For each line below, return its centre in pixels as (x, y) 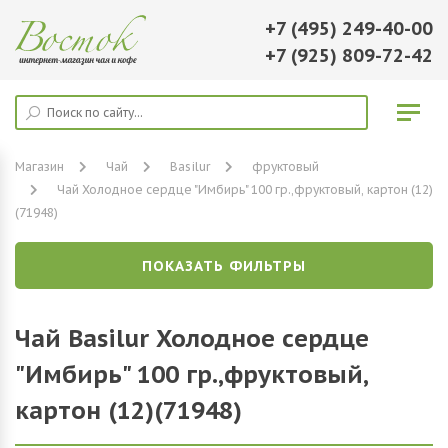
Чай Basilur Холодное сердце (192, 338)
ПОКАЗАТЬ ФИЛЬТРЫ (224, 266)
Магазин (39, 166)
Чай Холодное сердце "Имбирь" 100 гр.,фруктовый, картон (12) (245, 189)
